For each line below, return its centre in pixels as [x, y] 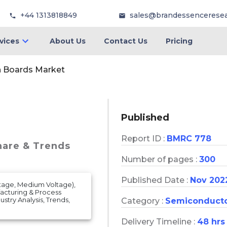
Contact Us [125, 41]
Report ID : [144, 138]
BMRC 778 [189, 138]
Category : [143, 201]
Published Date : [156, 180]
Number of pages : [160, 159]
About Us [67, 41]
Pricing [179, 41]
